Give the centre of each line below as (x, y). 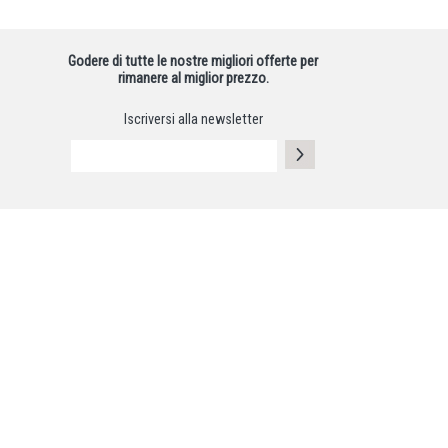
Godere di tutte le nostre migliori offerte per (193, 62)
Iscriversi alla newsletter (193, 119)
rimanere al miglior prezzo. (193, 79)
